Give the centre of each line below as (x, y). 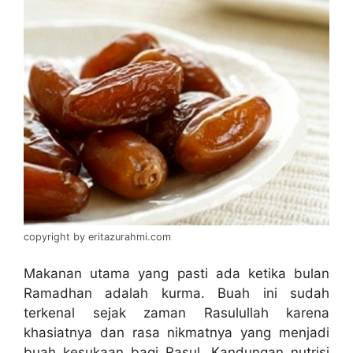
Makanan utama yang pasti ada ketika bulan (176, 273)
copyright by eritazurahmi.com (97, 236)
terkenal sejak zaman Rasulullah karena (176, 313)
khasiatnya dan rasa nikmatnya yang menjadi (176, 333)
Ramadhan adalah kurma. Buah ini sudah (176, 293)
